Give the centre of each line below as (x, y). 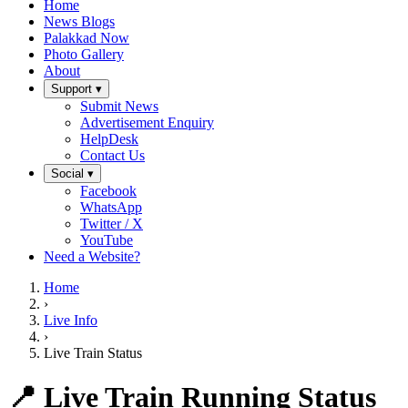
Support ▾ (76, 89)
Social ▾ (72, 173)
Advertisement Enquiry (147, 122)
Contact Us (112, 155)
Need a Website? (92, 256)
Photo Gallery (84, 54)
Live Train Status (93, 353)
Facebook (108, 191)
